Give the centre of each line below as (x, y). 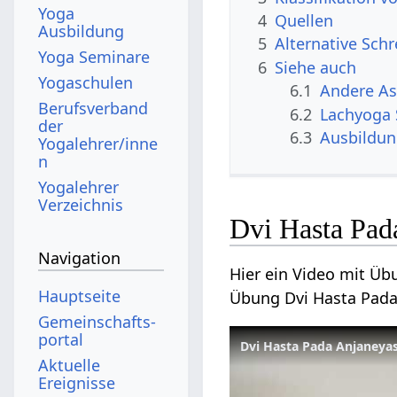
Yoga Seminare (94, 56)
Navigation (80, 258)
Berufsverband (93, 108)
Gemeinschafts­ (97, 321)
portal (61, 339)
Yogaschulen (86, 82)
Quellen (304, 20)
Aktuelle (70, 365)
